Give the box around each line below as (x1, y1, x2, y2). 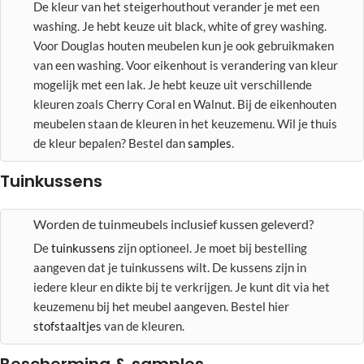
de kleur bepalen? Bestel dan (33, 136, 188, 150)
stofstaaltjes (33, 318, 102, 333)
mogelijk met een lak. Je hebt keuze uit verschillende (33, 77, 312, 92)
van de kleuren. (102, 318, 187, 333)
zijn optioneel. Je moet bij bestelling (115, 240, 307, 255)
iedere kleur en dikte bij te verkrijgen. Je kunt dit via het (33, 279, 330, 294)
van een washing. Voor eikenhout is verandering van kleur (33, 58, 338, 72)
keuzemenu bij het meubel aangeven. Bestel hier (33, 299, 289, 314)
